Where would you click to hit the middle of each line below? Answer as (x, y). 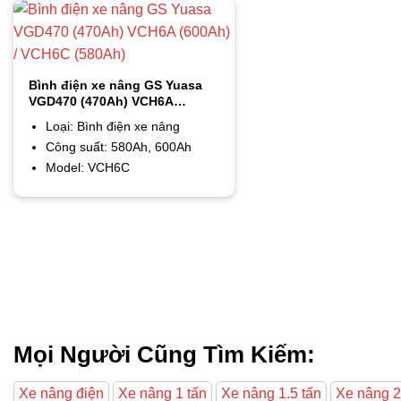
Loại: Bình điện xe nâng (112, 127)
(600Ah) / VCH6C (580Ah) (105, 117)
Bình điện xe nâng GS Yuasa (116, 85)
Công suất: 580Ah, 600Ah (118, 147)
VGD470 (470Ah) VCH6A (102, 101)
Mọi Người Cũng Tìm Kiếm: (164, 354)
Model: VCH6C (87, 168)
